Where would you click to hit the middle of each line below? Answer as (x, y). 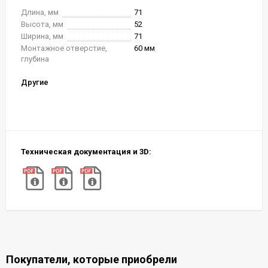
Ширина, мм (42, 36)
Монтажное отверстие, (64, 48)
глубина (35, 59)
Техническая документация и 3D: (86, 152)
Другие (35, 82)
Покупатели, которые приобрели (92, 259)
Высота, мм (42, 24)
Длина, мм (40, 12)
